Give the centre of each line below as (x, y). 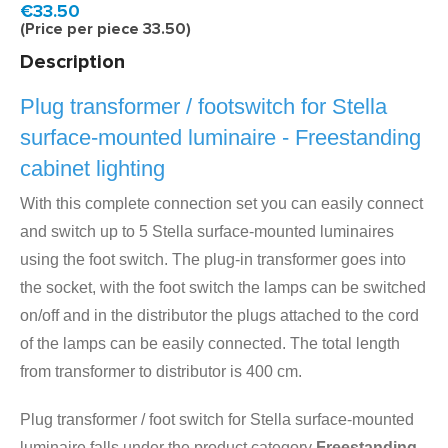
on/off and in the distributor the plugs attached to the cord (219, 315)
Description (72, 62)
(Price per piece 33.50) (105, 29)
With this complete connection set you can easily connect (221, 203)
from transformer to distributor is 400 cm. (161, 371)
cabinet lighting (92, 168)
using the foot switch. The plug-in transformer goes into (213, 259)
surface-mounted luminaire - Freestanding (220, 137)
